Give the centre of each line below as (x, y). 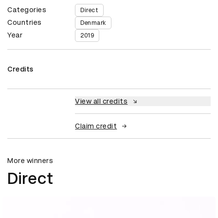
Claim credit (96, 126)
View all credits (101, 101)
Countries (25, 23)
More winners (30, 161)
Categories (27, 10)
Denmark (93, 23)
